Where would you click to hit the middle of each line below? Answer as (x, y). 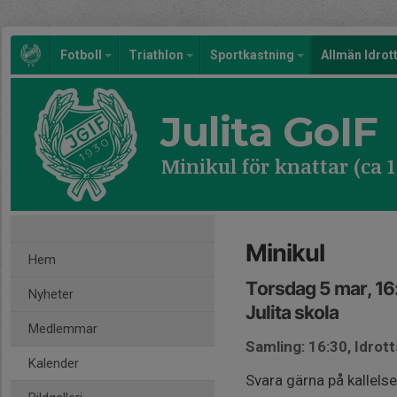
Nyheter (51, 294)
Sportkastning (253, 55)
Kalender (54, 363)
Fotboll (82, 55)
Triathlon (157, 55)
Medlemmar (63, 329)
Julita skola (292, 312)
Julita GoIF (269, 132)
